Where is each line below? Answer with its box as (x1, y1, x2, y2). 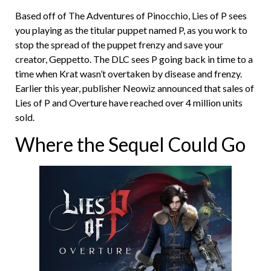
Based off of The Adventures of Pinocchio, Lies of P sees (15, 10, 247, 22)
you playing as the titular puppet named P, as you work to (15, 24, 247, 36)
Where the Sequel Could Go (15, 132, 246, 157)
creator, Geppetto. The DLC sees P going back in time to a (15, 53, 253, 65)
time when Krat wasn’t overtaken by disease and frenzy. (15, 68, 242, 80)
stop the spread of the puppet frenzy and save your (15, 39, 223, 51)
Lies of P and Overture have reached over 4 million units (15, 97, 243, 109)
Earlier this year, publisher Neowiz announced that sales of (15, 82, 254, 94)
